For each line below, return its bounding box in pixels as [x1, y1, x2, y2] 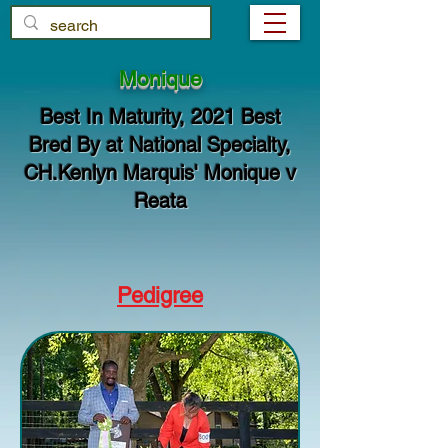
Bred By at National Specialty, [29, 133, 291, 157]
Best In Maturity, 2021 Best [39, 105, 281, 129]
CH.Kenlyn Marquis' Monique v [24, 161, 296, 185]
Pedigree [117, 283, 203, 308]
